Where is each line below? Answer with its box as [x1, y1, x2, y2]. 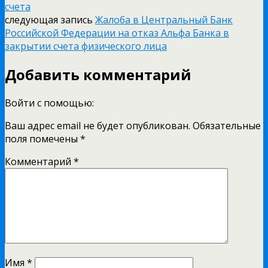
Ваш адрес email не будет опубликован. [5, 118, 190, 132]
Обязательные [193, 118, 261, 132]
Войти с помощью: [5, 96, 96, 109]
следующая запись [5, 13, 95, 26]
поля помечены [5, 132, 80, 145]
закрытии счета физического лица [5, 39, 167, 53]
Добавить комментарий [5, 64, 191, 84]
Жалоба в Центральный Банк [95, 13, 233, 26]
